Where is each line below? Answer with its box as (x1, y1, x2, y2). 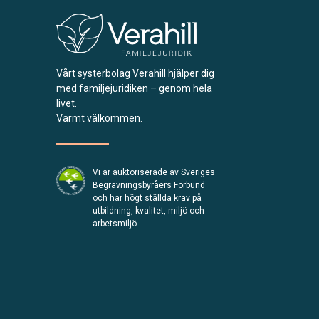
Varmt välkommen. (56, 112, 143, 124)
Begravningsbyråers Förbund (93, 179, 206, 190)
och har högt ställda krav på (93, 192, 202, 203)
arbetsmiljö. (93, 218, 140, 229)
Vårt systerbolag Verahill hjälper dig (56, 67, 215, 79)
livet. (56, 97, 78, 109)
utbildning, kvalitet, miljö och (93, 205, 205, 216)
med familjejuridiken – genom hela (56, 82, 213, 94)
